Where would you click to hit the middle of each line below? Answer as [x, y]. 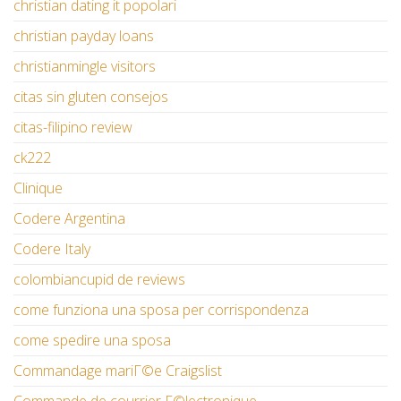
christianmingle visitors [85, 67]
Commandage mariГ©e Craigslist [118, 371]
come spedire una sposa [92, 341]
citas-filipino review [73, 128]
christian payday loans [84, 36]
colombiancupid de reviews [99, 280]
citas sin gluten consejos [91, 97]
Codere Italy [52, 249]
